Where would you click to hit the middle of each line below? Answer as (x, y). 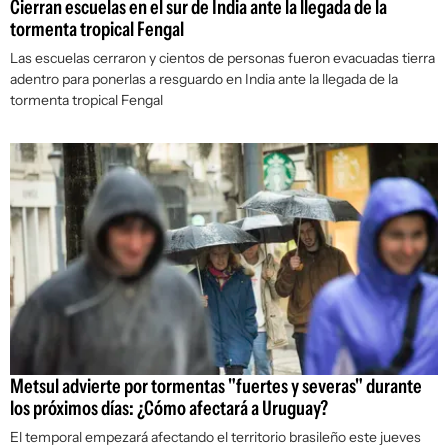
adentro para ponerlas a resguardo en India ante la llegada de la (204, 79)
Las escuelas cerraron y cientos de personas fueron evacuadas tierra (222, 58)
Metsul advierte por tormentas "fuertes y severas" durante (216, 386)
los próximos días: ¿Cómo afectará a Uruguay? (169, 408)
